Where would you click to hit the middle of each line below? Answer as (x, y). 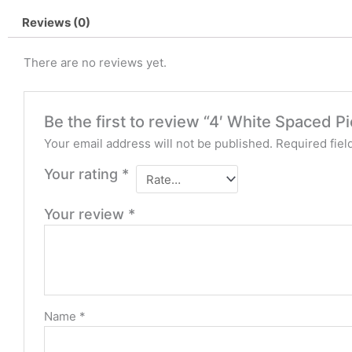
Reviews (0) (56, 23)
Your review (86, 214)
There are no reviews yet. (95, 63)
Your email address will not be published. (159, 144)
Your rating (83, 174)
